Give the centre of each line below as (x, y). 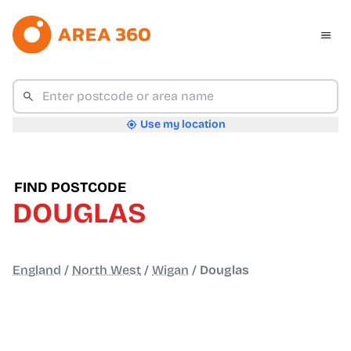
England (37, 270)
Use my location (183, 125)
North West (107, 270)
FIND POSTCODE (70, 188)
